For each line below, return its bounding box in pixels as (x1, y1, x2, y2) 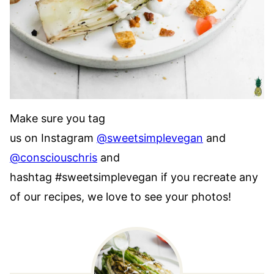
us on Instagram (10, 131, 97, 144)
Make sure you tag (10, 111, 105, 125)
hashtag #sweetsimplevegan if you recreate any (10, 170, 258, 183)
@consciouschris (10, 150, 97, 164)
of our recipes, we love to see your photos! (10, 190, 231, 203)
